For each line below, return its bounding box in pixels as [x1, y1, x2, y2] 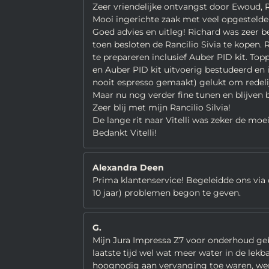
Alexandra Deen [92, 162, 164, 173]
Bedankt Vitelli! [92, 127, 157, 138]
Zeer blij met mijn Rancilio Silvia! [92, 102, 231, 113]
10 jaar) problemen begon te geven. [92, 187, 241, 198]
